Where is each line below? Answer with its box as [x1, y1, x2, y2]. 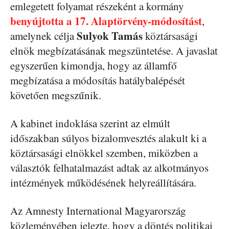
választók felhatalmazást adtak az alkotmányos [10, 161, 209, 175]
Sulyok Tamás [77, 28, 143, 43]
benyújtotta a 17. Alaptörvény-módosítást [10, 13, 202, 29]
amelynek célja [10, 29, 77, 43]
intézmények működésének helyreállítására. [10, 175, 196, 190]
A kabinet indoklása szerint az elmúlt [10, 116, 170, 130]
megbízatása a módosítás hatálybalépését [10, 73, 185, 87]
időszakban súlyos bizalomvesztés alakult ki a [10, 131, 207, 145]
